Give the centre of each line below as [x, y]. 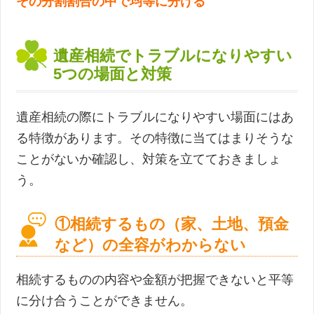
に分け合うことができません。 [105, 301]
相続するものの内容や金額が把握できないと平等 [155, 280]
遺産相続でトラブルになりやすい [173, 56]
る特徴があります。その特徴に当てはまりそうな [155, 138]
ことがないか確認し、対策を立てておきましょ [149, 159]
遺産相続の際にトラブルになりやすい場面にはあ [155, 117]
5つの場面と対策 [113, 74]
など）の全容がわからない [151, 245]
